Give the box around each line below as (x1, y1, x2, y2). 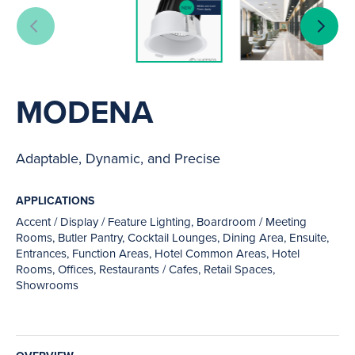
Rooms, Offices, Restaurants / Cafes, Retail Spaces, (16, 261, 275, 277)
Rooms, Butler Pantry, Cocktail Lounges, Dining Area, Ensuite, (16, 229, 329, 246)
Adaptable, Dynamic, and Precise (16, 148, 220, 168)
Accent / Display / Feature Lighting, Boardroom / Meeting (16, 213, 307, 230)
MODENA (16, 89, 153, 135)
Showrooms (16, 277, 78, 293)
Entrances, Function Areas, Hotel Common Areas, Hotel (16, 245, 300, 261)
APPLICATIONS (16, 193, 94, 208)
